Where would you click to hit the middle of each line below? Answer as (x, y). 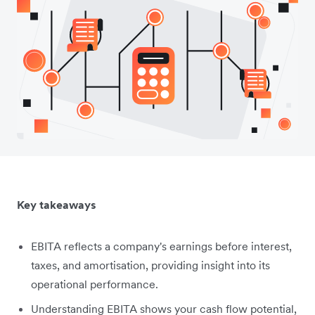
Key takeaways (57, 205)
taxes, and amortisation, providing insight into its (150, 265)
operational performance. (95, 284)
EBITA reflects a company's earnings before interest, (161, 246)
